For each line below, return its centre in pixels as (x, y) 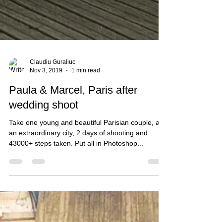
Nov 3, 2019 (46, 124)
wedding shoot (44, 158)
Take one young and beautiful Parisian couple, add (88, 176)
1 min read (86, 124)
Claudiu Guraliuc (53, 115)
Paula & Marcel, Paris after (73, 143)
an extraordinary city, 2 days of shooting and (78, 186)
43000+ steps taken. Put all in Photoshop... (76, 197)
